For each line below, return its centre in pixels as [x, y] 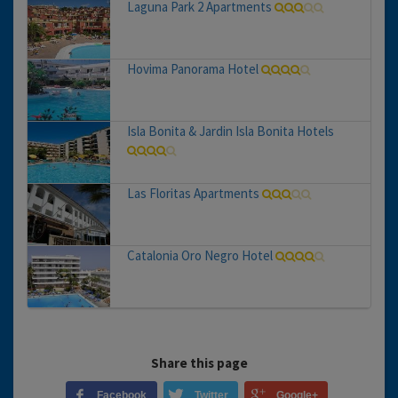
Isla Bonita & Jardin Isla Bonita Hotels [230, 131]
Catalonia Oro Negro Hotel [199, 256]
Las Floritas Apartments [193, 194]
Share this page [199, 363]
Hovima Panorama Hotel [192, 69]
